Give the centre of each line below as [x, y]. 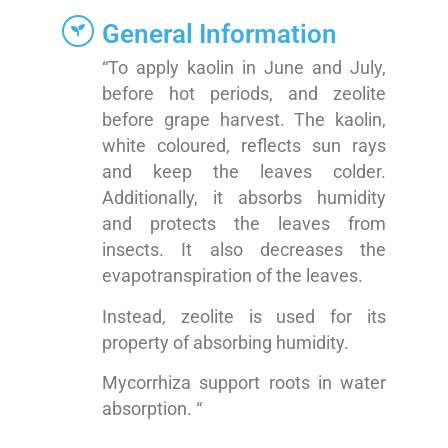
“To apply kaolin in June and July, [244, 68]
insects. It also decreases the [244, 250]
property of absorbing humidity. [225, 342]
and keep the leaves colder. [244, 172]
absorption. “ [151, 409]
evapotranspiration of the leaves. [232, 276]
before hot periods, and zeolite [244, 94]
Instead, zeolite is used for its [244, 316]
